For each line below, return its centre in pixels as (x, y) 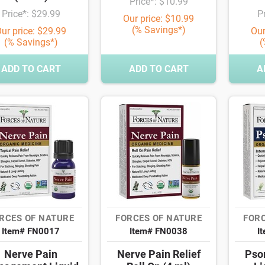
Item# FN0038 (159, 232)
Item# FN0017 (31, 232)
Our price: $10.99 (159, 19)
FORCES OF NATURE (159, 219)
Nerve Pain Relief (159, 254)
